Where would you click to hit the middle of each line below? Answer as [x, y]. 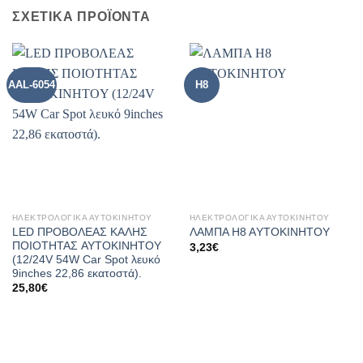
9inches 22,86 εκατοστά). [77, 273]
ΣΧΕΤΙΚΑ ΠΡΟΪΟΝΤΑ [81, 16]
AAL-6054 [32, 84]
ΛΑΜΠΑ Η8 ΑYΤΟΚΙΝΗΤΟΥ [259, 233]
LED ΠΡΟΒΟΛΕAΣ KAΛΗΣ [79, 232]
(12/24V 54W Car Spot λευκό [86, 259]
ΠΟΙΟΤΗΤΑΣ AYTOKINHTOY [86, 246]
